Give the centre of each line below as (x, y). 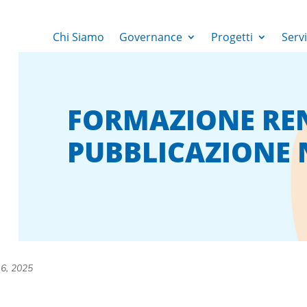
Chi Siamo (78, 37)
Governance (150, 37)
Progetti (232, 37)
